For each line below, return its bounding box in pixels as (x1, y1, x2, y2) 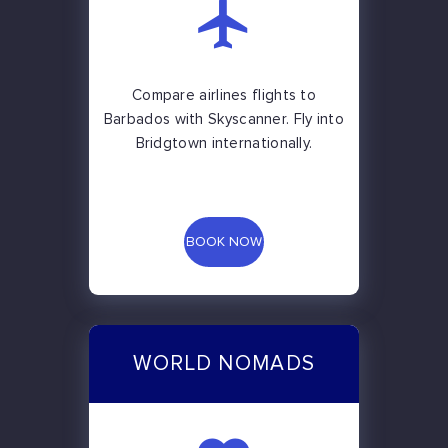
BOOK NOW (186, 235, 262, 250)
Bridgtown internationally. (135, 136, 313, 152)
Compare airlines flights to (131, 88, 317, 104)
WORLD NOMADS (132, 353, 316, 375)
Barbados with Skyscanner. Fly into (103, 112, 345, 128)
